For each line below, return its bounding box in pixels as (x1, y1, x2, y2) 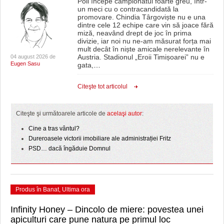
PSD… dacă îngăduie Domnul (28, 145, 110, 152)
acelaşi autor (107, 110, 142, 117)
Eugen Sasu (10, 60, 40, 66)
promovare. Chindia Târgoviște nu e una (77, 13, 205, 21)
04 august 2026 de (10, 53, 55, 59)
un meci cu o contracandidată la (77, 5, 178, 13)
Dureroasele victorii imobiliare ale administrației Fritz (28, 135, 171, 142)
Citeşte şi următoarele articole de (16, 110, 107, 117)
